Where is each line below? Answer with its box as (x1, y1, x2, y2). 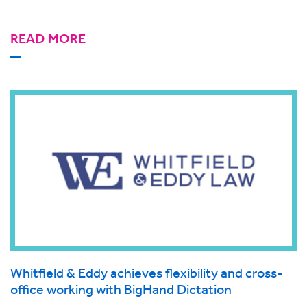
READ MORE (10, 30, 86, 48)
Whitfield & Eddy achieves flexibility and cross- (10, 265, 283, 281)
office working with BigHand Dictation (10, 281, 232, 297)
